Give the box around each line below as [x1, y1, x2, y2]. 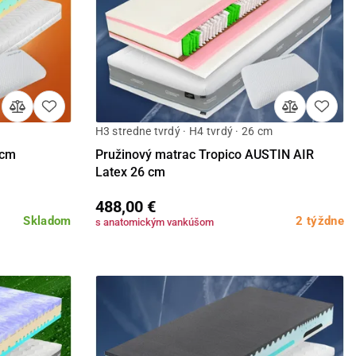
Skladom [23, 213, 72, 228]
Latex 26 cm [95, 164, 165, 180]
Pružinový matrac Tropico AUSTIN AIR [95, 146, 314, 162]
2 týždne [296, 213, 344, 228]
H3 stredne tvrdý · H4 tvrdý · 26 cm [95, 124, 273, 137]
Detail [204, 136, 235, 149]
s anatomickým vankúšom [95, 215, 214, 228]
